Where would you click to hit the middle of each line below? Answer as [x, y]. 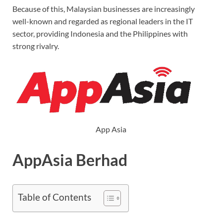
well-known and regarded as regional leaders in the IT [103, 21]
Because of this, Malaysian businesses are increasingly [104, 8]
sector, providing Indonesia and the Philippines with [100, 33]
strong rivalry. [36, 46]
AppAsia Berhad [70, 160]
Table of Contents [55, 197]
